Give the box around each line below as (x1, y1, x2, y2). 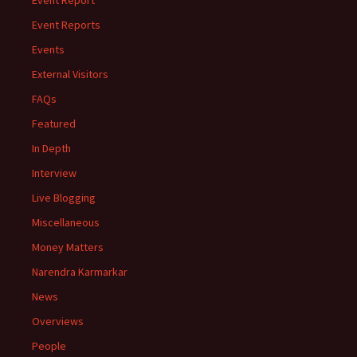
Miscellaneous (32, 215, 100, 229)
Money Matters (32, 240, 104, 254)
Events (32, 42, 65, 57)
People (32, 339, 66, 353)
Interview (32, 166, 76, 180)
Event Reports (32, 18, 100, 32)
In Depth (32, 141, 71, 155)
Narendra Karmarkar (32, 265, 127, 279)
